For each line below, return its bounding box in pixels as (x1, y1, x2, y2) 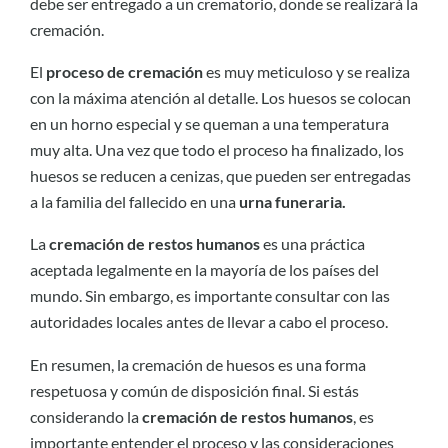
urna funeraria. (239, 192, 346, 212)
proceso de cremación (46, 62, 203, 82)
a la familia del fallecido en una (30, 192, 239, 212)
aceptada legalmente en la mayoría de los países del (30, 260, 379, 280)
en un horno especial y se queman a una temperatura (30, 114, 389, 134)
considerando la (30, 406, 142, 426)
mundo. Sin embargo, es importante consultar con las (30, 286, 390, 306)
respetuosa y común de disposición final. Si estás (30, 380, 359, 400)
